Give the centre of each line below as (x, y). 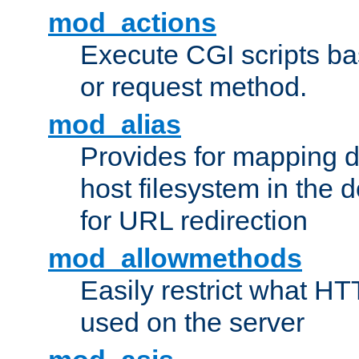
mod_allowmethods (175, 258)
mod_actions (132, 23)
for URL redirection (194, 221)
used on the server (192, 323)
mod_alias (115, 125)
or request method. (194, 87)
